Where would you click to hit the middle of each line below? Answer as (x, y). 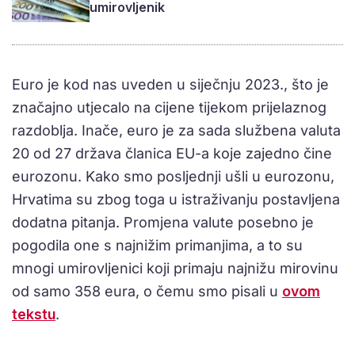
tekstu (34, 314)
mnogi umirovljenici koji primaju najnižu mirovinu (175, 268)
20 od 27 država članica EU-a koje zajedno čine (172, 153)
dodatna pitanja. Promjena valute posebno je (163, 222)
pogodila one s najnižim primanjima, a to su (157, 245)
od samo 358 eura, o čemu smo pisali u (147, 291)
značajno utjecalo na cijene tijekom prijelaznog (169, 107)
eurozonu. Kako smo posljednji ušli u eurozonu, (173, 176)
